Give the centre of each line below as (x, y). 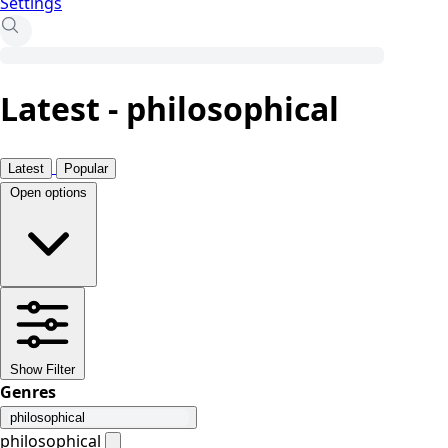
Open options (48, 192)
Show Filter (42, 369)
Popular (86, 168)
